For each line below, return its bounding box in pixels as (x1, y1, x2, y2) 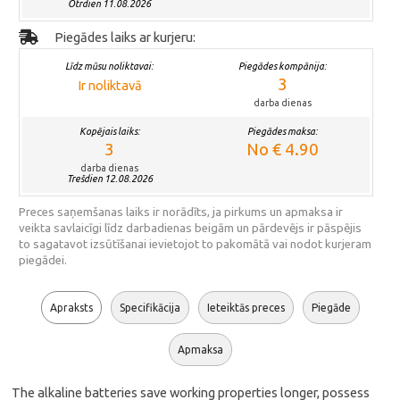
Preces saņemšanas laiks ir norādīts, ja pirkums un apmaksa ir (19, 205, 344, 220)
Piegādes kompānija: (238, 61, 328, 72)
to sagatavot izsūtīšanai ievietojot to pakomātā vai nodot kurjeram (19, 237, 372, 252)
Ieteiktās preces (206, 302, 285, 314)
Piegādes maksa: (247, 126, 319, 137)
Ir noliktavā (77, 78, 142, 94)
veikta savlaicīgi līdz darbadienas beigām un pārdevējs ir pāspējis (19, 221, 362, 236)
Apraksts (49, 302, 93, 314)
